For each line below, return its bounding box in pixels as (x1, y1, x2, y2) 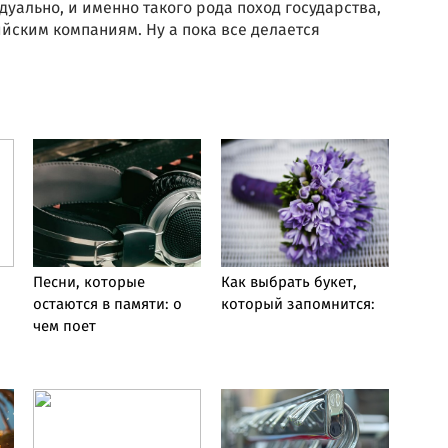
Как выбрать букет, (220, 271, 357, 295)
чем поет (33, 315, 96, 339)
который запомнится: (220, 293, 375, 317)
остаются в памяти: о (33, 293, 182, 317)
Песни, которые (33, 271, 145, 295)
